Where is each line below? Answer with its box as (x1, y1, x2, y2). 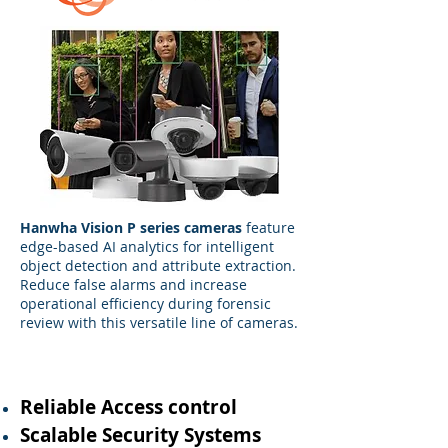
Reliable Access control (20, 394, 237, 420)
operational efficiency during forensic (20, 294, 271, 313)
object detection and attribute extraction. (20, 256, 296, 275)
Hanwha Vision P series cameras (20, 218, 242, 237)
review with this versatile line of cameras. (20, 313, 298, 332)
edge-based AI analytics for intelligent (20, 237, 274, 256)
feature (242, 218, 295, 237)
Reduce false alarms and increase (20, 275, 247, 294)
